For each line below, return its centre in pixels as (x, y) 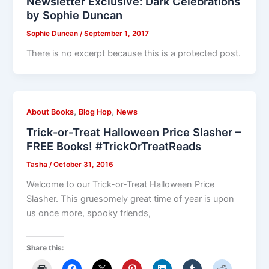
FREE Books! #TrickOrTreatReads (114, 146)
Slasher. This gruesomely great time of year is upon (131, 199)
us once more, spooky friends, (89, 213)
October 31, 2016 (84, 165)
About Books (50, 112)
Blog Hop (95, 112)
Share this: (46, 247)
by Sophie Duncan (75, 15)
